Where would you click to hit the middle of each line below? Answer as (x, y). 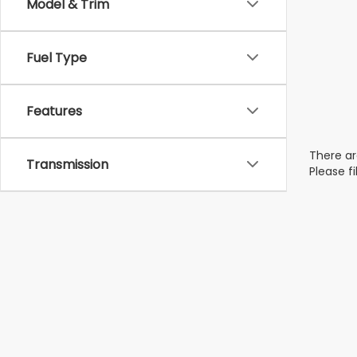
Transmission (67, 164)
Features (54, 111)
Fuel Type (57, 57)
